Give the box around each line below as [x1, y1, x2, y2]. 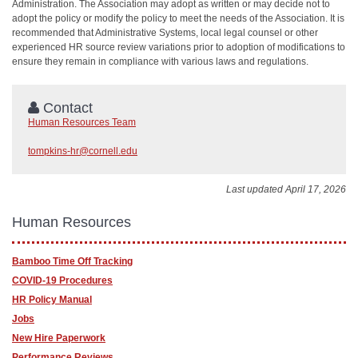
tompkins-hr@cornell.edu [28, 145, 137, 157]
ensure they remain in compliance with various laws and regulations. [12, 56, 308, 67]
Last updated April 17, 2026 [226, 184, 346, 195]
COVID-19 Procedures [12, 274, 113, 286]
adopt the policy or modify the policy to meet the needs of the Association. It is [12, 13, 344, 24]
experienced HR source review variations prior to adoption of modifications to [12, 42, 345, 53]
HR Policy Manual [12, 293, 92, 305]
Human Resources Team [28, 117, 136, 128]
